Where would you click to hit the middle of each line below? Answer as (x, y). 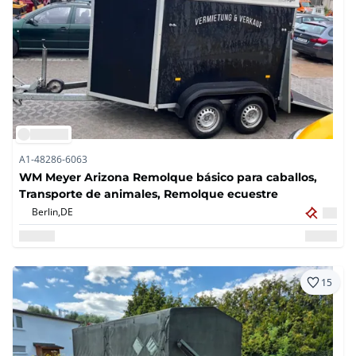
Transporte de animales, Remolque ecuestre (149, 194)
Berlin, (46, 212)
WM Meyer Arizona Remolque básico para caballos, (168, 177)
